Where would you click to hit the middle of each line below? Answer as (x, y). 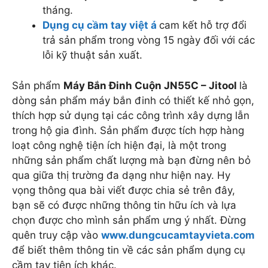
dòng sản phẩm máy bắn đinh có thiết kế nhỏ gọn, (133, 100)
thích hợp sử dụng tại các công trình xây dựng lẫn (131, 115)
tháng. (58, 10)
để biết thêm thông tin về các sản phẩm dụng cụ (129, 250)
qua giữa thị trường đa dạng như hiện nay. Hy (121, 175)
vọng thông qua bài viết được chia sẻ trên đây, (124, 190)
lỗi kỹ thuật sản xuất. (92, 55)
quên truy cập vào (57, 235)
